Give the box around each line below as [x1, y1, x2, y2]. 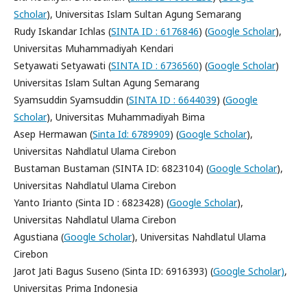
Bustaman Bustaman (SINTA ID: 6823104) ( [14, 162, 209, 175]
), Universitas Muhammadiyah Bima [47, 110, 205, 123]
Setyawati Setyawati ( [14, 59, 111, 72]
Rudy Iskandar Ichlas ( [14, 25, 111, 38]
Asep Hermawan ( [14, 127, 93, 140]
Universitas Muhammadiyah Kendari [14, 42, 173, 55]
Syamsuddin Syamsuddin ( [14, 93, 129, 106]
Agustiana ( [14, 230, 64, 243]
